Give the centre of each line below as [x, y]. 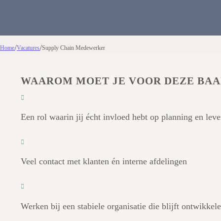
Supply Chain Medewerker [74, 48]
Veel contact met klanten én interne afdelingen [104, 162]
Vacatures [28, 48]
